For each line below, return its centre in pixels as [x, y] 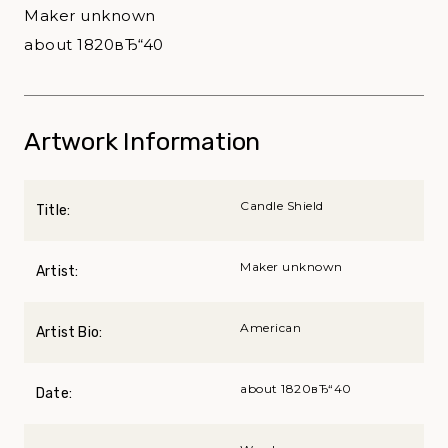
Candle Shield [282, 205]
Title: [53, 210]
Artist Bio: [69, 332]
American [270, 327]
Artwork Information [142, 141]
